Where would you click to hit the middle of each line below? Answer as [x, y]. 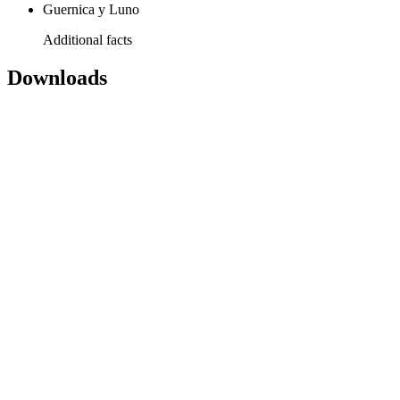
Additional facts [87, 40]
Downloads [57, 78]
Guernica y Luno [91, 10]
